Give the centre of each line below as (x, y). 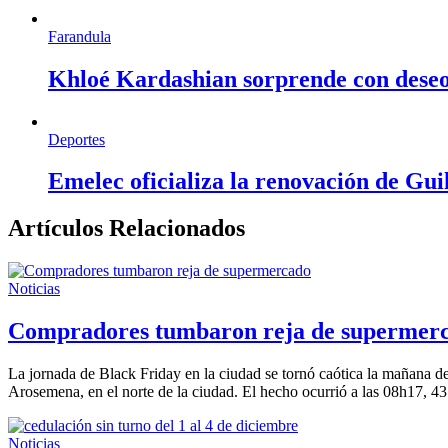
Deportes (76, 139)
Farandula (79, 36)
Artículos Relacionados (126, 228)
